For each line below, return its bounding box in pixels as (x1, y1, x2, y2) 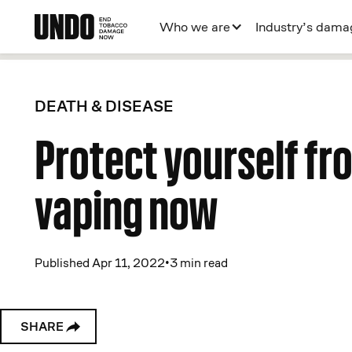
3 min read (170, 255, 228, 271)
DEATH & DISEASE (35, 97, 174, 116)
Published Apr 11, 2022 (35, 255, 165, 271)
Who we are (159, 18, 230, 35)
